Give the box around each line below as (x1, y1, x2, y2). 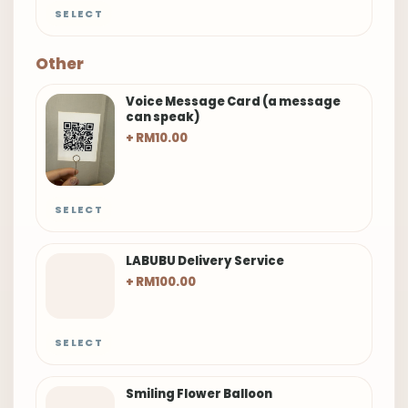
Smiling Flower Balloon (126, 385, 272, 403)
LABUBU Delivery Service (126, 252, 284, 270)
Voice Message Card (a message (126, 93, 341, 110)
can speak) (126, 108, 200, 126)
